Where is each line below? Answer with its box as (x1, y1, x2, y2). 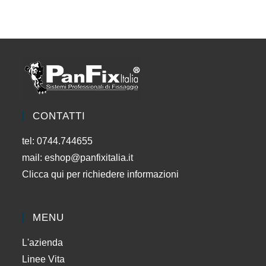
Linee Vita (22, 254, 65, 264)
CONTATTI (33, 110, 86, 122)
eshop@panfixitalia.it (45, 152, 134, 163)
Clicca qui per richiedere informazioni (22, 169, 182, 179)
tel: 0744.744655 (22, 135, 93, 146)
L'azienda (22, 237, 64, 248)
